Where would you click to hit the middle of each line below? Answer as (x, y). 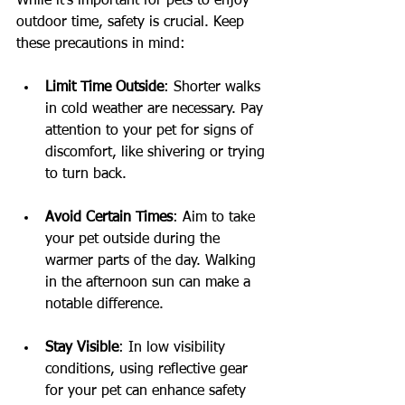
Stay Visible (82, 348)
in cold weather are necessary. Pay (156, 109)
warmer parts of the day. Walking (153, 261)
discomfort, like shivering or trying (157, 152)
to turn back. (86, 174)
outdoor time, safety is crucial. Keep (132, 22)
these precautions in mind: (101, 44)
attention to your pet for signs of (151, 131)
